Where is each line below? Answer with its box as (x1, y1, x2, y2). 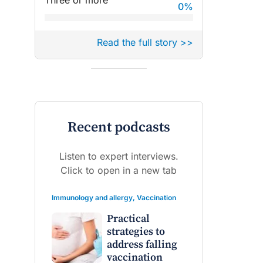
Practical (106, 212, 150, 225)
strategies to (106, 225, 165, 238)
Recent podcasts (67, 119, 170, 136)
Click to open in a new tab (60, 164, 177, 176)
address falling (106, 238, 177, 251)
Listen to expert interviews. (59, 150, 178, 162)
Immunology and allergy (52, 193, 133, 202)
